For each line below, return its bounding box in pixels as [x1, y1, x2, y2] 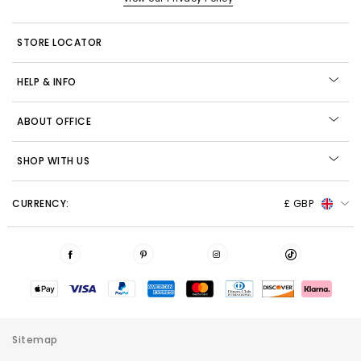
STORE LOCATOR [17, 35, 102, 49]
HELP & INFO [17, 75, 77, 89]
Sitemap [12, 333, 58, 346]
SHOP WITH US [17, 154, 89, 168]
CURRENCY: [12, 197, 69, 210]
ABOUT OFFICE [17, 114, 91, 128]
